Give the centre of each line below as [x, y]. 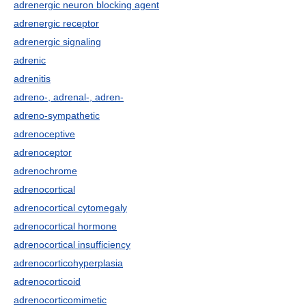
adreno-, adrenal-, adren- [69, 97]
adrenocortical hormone [65, 226]
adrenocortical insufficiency [72, 245]
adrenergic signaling [57, 42]
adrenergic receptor [56, 23]
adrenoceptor [43, 152]
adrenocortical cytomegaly [70, 208]
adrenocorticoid [47, 281]
